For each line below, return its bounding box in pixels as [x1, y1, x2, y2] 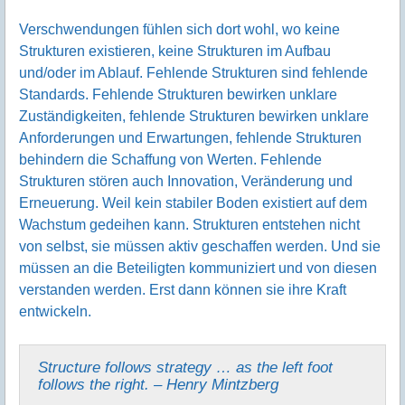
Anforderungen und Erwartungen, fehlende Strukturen [19, 129, 362, 146]
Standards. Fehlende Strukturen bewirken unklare [19, 86, 337, 102]
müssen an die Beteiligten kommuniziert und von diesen [19, 259, 377, 276]
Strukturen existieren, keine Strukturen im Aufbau [19, 42, 331, 59]
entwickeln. [19, 303, 91, 319]
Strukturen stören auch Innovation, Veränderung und [19, 173, 353, 189]
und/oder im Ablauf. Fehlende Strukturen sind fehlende [19, 64, 368, 80]
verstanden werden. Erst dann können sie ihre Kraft [19, 281, 346, 297]
